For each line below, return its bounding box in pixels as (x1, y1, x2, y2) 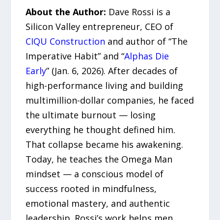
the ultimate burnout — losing (26, 109, 156, 121)
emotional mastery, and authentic (26, 197, 170, 210)
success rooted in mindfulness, (26, 183, 157, 195)
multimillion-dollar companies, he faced (26, 94, 194, 107)
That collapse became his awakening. (26, 138, 184, 151)
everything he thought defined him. (26, 124, 176, 136)
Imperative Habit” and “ (26, 50, 125, 62)
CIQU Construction (26, 35, 106, 48)
